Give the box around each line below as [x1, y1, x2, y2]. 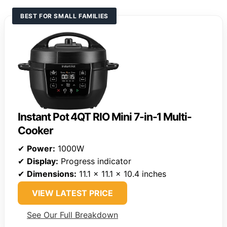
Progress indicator [58, 156, 131, 166]
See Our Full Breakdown [27, 209, 118, 220]
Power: [27, 143, 55, 154]
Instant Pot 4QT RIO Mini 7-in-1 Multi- [18, 110, 192, 123]
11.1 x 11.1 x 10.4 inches [77, 168, 166, 179]
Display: [27, 156, 58, 166]
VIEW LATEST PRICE [32, 187, 113, 198]
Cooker [18, 124, 53, 137]
